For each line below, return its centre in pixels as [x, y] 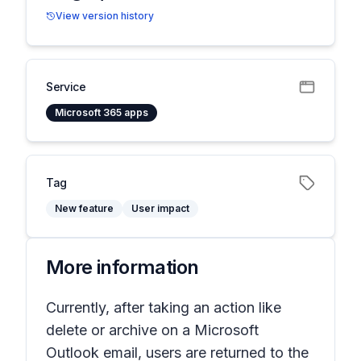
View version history [105, 16]
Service [66, 87]
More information [122, 267]
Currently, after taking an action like [164, 307]
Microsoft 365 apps [102, 112]
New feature [84, 208]
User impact [160, 208]
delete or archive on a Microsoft [152, 330]
